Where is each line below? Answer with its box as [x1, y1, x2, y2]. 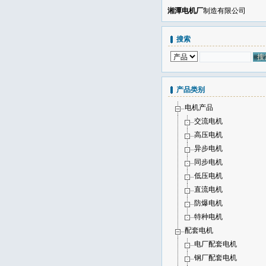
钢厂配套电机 [194, 254, 237, 262]
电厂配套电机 [194, 240, 237, 248]
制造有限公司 [203, 7, 246, 15]
